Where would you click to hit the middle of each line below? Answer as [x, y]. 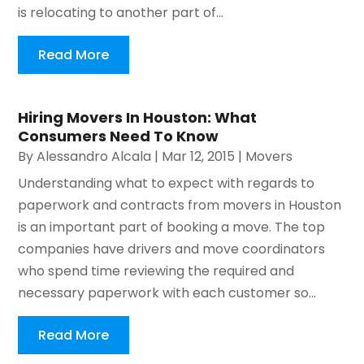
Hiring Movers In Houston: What [138, 118]
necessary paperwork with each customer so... [167, 293]
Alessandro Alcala [94, 157]
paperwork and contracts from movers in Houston [180, 206]
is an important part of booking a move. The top [172, 227]
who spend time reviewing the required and [156, 271]
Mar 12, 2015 [199, 157]
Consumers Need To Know [119, 136]
